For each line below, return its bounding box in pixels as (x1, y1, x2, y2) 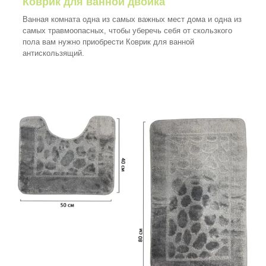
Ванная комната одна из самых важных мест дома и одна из (23, 14, 242, 24)
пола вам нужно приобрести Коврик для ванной (23, 37, 194, 46)
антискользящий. (23, 48, 87, 58)
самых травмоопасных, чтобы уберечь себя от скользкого (23, 26, 232, 35)
